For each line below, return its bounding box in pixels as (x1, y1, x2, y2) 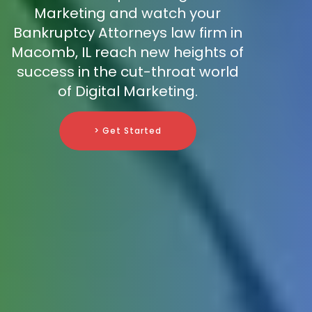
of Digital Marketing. (57, 81, 198, 102)
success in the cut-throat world (16, 62, 239, 82)
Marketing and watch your (34, 3, 221, 24)
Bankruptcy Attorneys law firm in (13, 23, 242, 43)
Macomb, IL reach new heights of (11, 42, 244, 63)
